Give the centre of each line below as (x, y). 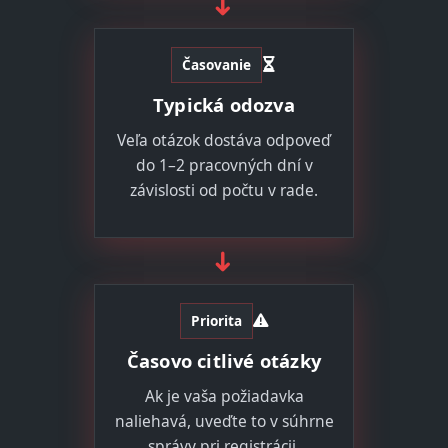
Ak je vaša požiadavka (224, 395)
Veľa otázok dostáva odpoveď (224, 139)
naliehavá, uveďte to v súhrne (224, 420)
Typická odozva (224, 104)
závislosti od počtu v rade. (224, 189)
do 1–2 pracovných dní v (224, 164)
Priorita (216, 320)
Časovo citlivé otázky (224, 360)
